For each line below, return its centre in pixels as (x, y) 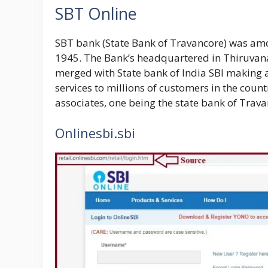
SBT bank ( (80, 42)
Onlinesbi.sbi (95, 133)
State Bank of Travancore (165, 42)
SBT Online (96, 13)
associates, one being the (115, 102)
